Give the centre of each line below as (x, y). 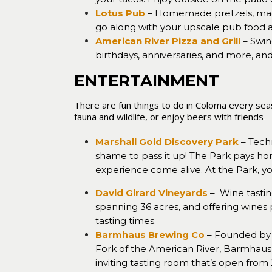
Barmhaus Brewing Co (150, 235)
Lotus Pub (121, 13)
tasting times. (126, 221)
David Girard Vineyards (152, 193)
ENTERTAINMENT (147, 81)
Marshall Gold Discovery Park (167, 142)
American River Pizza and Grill (168, 41)
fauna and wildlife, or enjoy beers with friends (169, 117)
